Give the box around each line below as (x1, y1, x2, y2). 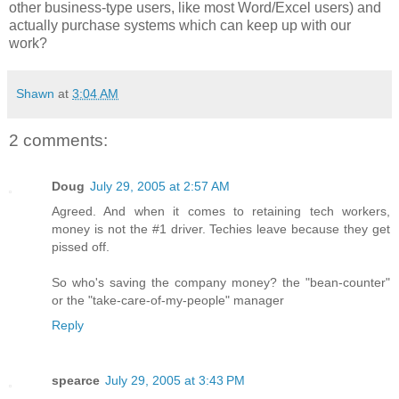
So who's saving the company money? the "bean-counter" (52, 275, 390, 290)
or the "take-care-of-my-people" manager (52, 293, 284, 308)
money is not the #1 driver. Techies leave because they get (52, 222, 390, 237)
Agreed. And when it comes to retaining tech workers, (52, 204, 390, 219)
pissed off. (52, 240, 110, 255)
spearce (52, 373, 100, 388)
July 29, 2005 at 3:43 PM (105, 373, 245, 388)
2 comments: (9, 130, 108, 150)
